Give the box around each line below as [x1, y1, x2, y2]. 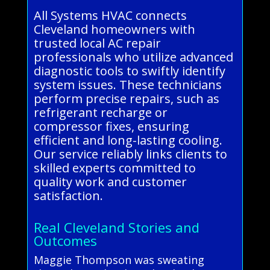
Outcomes [33, 231, 97, 250]
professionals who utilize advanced [33, 48, 233, 65]
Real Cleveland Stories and [33, 218, 199, 236]
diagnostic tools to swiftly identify [33, 62, 225, 79]
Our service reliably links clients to [33, 145, 227, 162]
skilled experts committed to [33, 159, 196, 176]
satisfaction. [33, 187, 103, 204]
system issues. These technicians [33, 76, 222, 93]
